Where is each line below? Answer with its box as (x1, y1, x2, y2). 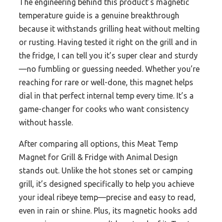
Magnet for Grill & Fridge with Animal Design (19, 153, 178, 162)
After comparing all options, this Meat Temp (19, 139, 178, 149)
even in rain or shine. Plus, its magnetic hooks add (19, 206, 197, 216)
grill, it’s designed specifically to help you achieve (19, 179, 194, 189)
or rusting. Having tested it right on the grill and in (19, 38, 197, 47)
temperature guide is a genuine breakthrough (19, 11, 179, 20)
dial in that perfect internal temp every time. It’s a (19, 91, 194, 101)
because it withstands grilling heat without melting (19, 24, 200, 34)
